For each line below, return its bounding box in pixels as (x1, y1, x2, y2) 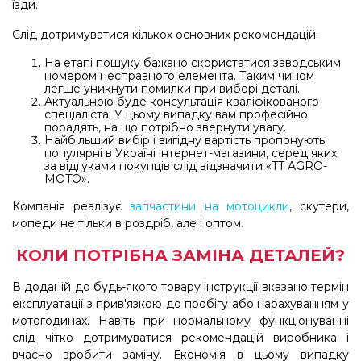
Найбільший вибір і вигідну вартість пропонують (44, 133, 325, 148)
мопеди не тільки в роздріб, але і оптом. (12, 216, 243, 231)
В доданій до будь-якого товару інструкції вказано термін (12, 280, 349, 295)
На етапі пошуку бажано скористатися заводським (44, 56, 341, 71)
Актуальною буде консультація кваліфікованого (44, 94, 319, 110)
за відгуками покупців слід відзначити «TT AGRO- (44, 159, 327, 174)
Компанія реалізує (12, 199, 131, 214)
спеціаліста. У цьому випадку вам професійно (44, 107, 308, 122)
